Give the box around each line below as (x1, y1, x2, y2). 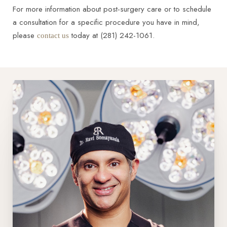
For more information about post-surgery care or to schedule (13, 4, 211, 15)
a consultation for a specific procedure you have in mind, (13, 17, 200, 28)
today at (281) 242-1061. (69, 30, 155, 42)
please (13, 30, 37, 42)
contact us (37, 31, 69, 40)
